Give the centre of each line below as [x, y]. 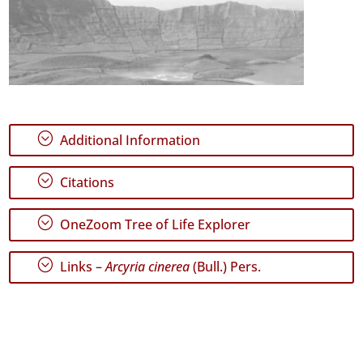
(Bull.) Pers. [226, 267]
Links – [81, 267]
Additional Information [129, 140]
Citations [86, 182]
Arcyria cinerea [148, 267]
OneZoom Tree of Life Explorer [154, 225]
